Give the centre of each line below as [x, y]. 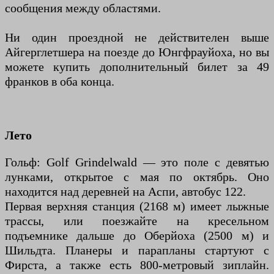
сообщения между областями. [83, 8]
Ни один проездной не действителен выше [137, 38]
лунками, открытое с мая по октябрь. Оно [137, 177]
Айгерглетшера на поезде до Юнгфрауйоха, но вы [137, 52]
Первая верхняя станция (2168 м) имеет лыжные [137, 206]
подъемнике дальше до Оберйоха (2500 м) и [137, 236]
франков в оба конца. [60, 82]
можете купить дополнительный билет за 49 [137, 67]
